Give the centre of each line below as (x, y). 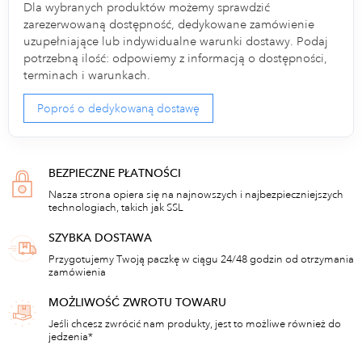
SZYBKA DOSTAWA (100, 238)
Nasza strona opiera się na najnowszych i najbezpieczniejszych (196, 195)
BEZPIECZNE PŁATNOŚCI (115, 173)
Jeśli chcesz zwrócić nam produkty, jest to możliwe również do (195, 324)
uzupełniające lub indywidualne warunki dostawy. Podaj (176, 41)
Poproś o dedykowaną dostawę (119, 109)
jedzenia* (71, 337)
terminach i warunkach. (87, 75)
